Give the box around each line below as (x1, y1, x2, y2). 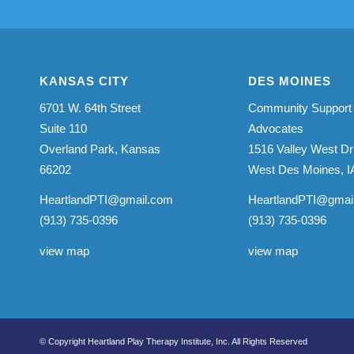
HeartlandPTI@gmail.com (40, 193, 173, 207)
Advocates (247, 121, 303, 135)
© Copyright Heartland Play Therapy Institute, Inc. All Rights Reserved (40, 336, 307, 346)
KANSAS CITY (40, 73, 129, 88)
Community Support (247, 100, 352, 115)
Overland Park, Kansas (40, 141, 160, 156)
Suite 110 (40, 121, 87, 135)
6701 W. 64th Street (40, 100, 141, 115)
